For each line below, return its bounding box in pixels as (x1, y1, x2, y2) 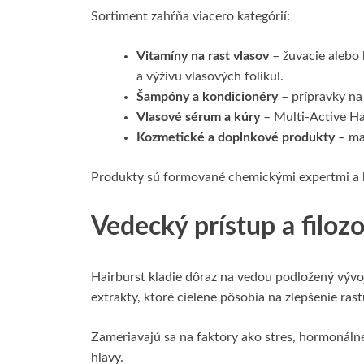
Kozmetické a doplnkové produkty (136, 130, 335, 144)
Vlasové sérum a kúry (136, 110, 260, 123)
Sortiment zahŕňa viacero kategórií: (91, 9, 290, 23)
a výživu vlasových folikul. (136, 69, 284, 83)
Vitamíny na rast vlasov (136, 49, 269, 63)
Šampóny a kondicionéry (136, 89, 278, 103)
